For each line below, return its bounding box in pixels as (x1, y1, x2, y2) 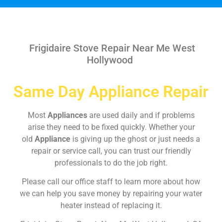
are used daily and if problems (89, 110, 195, 120)
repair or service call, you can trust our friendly (31, 146, 191, 156)
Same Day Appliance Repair (13, 82, 209, 101)
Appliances (47, 110, 89, 120)
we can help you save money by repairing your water (20, 188, 202, 198)
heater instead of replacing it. (60, 200, 162, 210)
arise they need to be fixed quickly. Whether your (27, 122, 195, 132)
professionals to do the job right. (55, 158, 167, 167)
